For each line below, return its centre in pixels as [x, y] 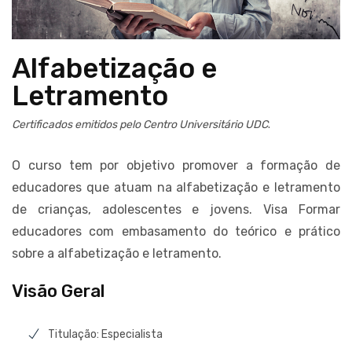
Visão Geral [58, 291]
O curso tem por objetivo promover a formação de [176, 165]
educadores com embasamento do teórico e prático [176, 231]
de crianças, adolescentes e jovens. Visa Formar [176, 209]
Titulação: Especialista [105, 334]
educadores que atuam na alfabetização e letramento [176, 187]
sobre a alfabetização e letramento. [117, 253]
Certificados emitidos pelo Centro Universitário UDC [140, 124]
